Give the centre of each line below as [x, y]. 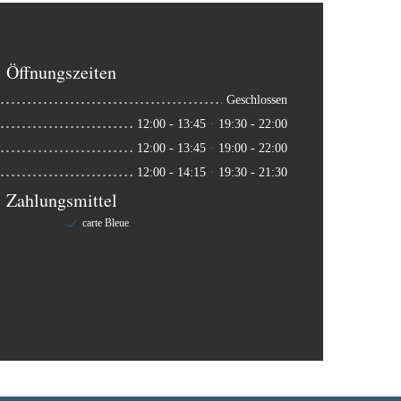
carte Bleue [105, 222]
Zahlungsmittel [61, 200]
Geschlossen [257, 100]
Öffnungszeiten [61, 73]
